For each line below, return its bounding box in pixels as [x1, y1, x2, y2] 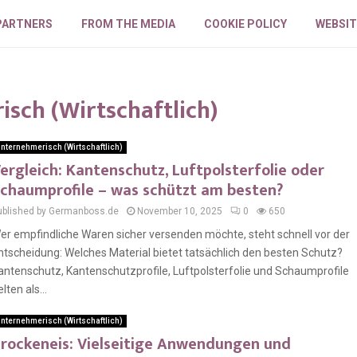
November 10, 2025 [137, 206, 222, 217]
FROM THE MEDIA [81, 18, 176, 30]
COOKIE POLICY [204, 18, 288, 30]
